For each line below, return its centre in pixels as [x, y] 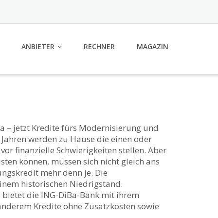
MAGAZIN [153, 46]
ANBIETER [38, 46]
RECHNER [99, 46]
